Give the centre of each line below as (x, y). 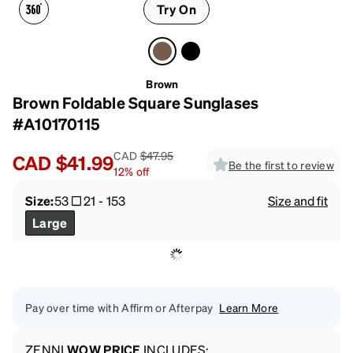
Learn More (249, 307)
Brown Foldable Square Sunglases (136, 102)
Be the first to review (281, 164)
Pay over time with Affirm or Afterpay (119, 307)
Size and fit (298, 200)
